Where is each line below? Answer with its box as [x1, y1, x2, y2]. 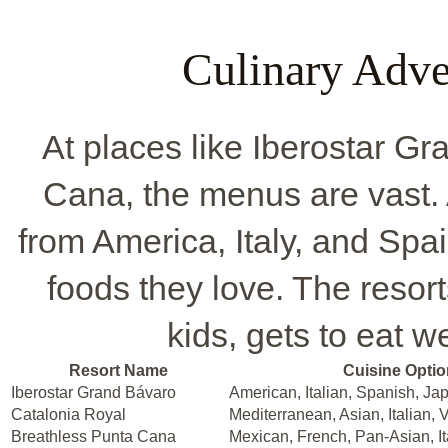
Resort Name [68, 362, 168, 380]
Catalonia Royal [11, 406, 126, 424]
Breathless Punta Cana [11, 428, 176, 446]
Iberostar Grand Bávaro [11, 384, 176, 402]
